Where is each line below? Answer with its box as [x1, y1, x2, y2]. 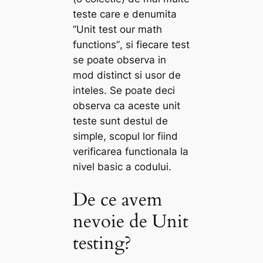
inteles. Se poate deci [73, 84, 176, 96]
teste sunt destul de [73, 114, 168, 127]
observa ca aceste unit [73, 99, 181, 112]
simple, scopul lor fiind [73, 130, 178, 142]
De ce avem [73, 187, 163, 213]
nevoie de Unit [73, 209, 189, 234]
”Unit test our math [73, 23, 163, 35]
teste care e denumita [73, 8, 177, 20]
